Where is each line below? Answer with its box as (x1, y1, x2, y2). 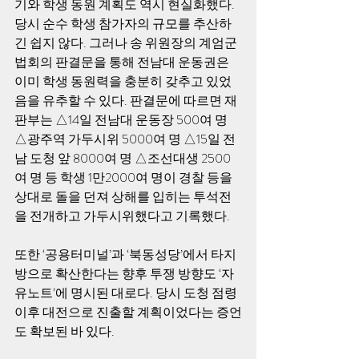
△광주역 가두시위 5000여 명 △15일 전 (14, 130, 236, 148)
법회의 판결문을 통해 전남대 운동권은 (14, 53, 232, 71)
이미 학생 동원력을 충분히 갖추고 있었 (14, 72, 232, 91)
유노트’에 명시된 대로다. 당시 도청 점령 (14, 284, 240, 302)
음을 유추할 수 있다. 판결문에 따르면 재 (14, 91, 237, 110)
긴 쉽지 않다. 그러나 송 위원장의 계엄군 (14, 34, 237, 52)
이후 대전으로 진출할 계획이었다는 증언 (14, 303, 242, 321)
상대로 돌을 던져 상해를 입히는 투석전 (14, 188, 232, 206)
